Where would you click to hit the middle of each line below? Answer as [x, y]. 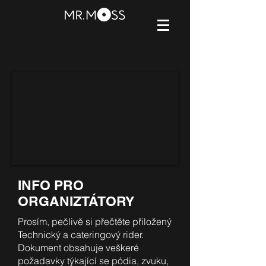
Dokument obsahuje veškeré [78, 248]
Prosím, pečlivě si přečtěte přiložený [95, 221]
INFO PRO [51, 185]
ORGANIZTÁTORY [76, 201]
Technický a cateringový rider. [81, 235]
